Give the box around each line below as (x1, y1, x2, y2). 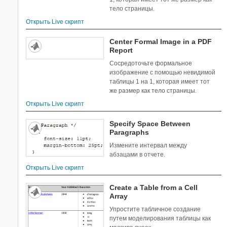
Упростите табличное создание (109, 206, 201, 213)
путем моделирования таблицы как (109, 215, 211, 222)
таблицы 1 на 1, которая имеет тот (109, 78, 210, 86)
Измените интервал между (109, 142, 187, 149)
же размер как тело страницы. (109, 87, 197, 95)
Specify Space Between (109, 120, 191, 128)
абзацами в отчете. (109, 151, 166, 159)
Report (109, 46, 133, 55)
